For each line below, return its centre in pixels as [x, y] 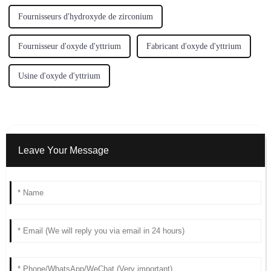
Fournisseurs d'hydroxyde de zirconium [85, 17]
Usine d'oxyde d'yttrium [59, 76]
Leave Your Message [63, 151]
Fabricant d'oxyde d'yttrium [194, 47]
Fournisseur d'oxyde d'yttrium [69, 47]
